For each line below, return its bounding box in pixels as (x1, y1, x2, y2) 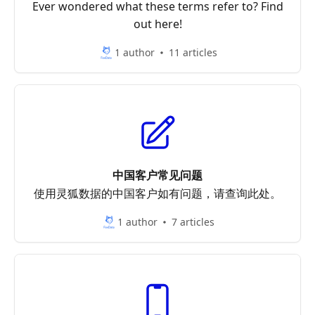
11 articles (169, 46, 217, 59)
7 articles (172, 215, 214, 229)
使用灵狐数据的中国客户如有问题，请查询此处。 (34, 186, 281, 201)
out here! (133, 16, 182, 32)
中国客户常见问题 (112, 167, 202, 183)
